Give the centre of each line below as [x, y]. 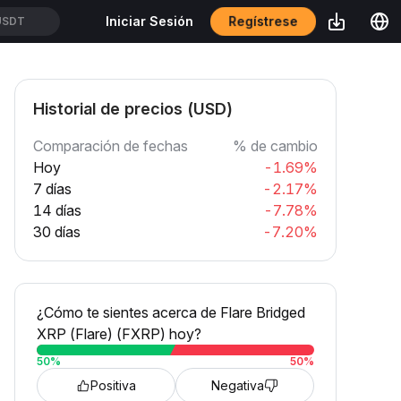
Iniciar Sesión [149, 21]
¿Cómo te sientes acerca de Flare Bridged [171, 312]
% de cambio [275, 146]
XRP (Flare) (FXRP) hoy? [119, 334]
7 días [52, 189]
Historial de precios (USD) [133, 109]
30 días [57, 232]
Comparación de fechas [111, 146]
